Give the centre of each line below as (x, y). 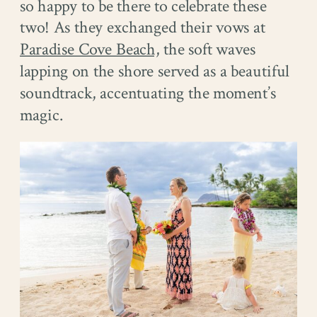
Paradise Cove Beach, (90, 50)
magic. (42, 115)
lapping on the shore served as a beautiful (155, 71)
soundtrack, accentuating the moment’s (148, 93)
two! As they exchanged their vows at (143, 28)
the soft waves (208, 50)
